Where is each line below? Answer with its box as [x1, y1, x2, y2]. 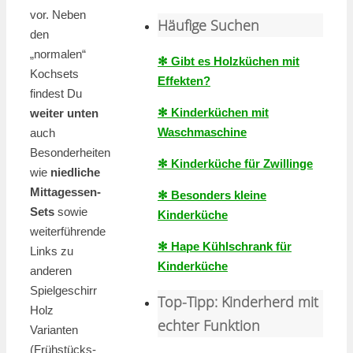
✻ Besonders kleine [158, 188, 266, 202]
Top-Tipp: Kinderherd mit [158, 292, 318, 311]
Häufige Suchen [158, 16, 259, 35]
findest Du [30, 87, 82, 101]
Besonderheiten [30, 146, 110, 160]
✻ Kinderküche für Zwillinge [158, 157, 313, 170]
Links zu [30, 244, 73, 258]
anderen [30, 264, 72, 278]
